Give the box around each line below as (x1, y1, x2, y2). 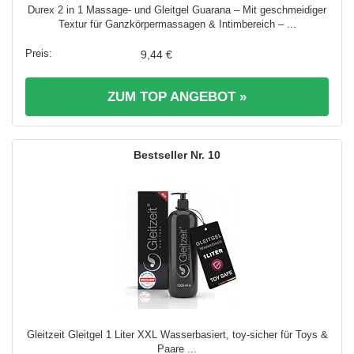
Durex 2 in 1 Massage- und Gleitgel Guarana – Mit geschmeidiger (28, 3, 326, 16)
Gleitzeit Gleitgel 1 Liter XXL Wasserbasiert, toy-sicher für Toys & (26, 328, 328, 341)
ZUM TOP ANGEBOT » (107, 88, 247, 104)
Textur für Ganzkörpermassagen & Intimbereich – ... (58, 17, 296, 30)
